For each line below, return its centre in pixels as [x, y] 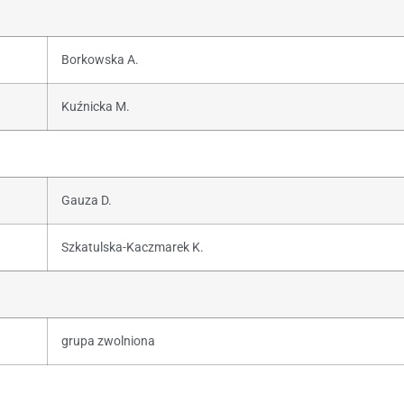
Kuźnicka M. [96, 106]
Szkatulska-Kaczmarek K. [133, 247]
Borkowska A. [100, 60]
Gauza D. [87, 200]
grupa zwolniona [108, 341]
